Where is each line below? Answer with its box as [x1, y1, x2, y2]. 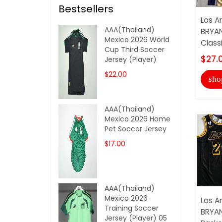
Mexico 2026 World [105, 34, 170, 45]
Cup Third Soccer [105, 44, 165, 55]
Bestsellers [58, 1, 113, 16]
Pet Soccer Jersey [105, 123, 167, 134]
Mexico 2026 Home [105, 113, 171, 124]
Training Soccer [105, 203, 159, 213]
